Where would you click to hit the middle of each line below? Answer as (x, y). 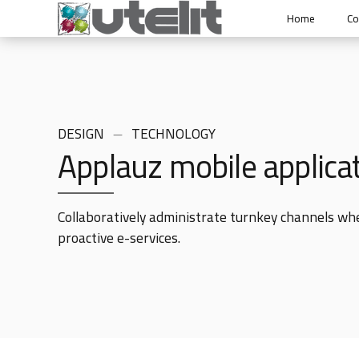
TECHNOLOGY (174, 133)
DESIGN (81, 133)
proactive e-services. (119, 238)
